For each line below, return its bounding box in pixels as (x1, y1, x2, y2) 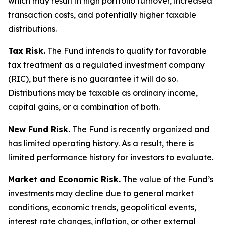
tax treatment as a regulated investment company (8, 60, 205, 70)
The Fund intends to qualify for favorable (45, 46, 207, 56)
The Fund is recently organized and (70, 124, 210, 134)
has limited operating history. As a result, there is (8, 138, 194, 148)
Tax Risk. (8, 46, 45, 56)
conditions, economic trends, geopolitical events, (8, 202, 196, 212)
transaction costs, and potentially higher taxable (8, 10, 196, 20)
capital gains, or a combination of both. (8, 102, 160, 112)
